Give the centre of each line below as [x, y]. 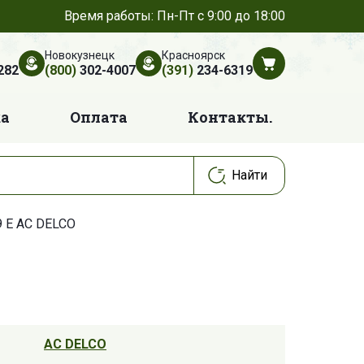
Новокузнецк [79, 55]
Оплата [98, 117]
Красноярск [193, 55]
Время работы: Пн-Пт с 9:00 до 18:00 [175, 16]
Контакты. [230, 117]
